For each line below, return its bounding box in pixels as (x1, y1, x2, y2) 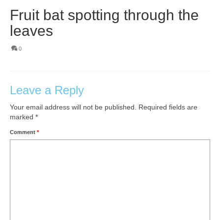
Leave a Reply (10, 83, 84, 97)
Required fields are (138, 103, 197, 111)
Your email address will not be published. (10, 103, 137, 111)
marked (10, 112, 35, 121)
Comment (10, 129, 37, 135)
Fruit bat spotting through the (10, 6, 199, 23)
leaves (10, 22, 53, 39)
